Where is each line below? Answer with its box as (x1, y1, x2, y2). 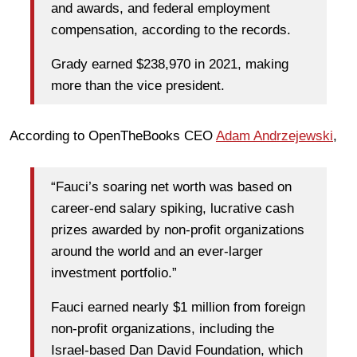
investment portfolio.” (51, 265, 177, 280)
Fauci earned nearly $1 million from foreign (51, 299, 305, 315)
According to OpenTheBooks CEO (10, 128, 216, 144)
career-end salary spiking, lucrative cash (51, 200, 294, 216)
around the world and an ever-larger (51, 243, 263, 259)
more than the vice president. (51, 77, 225, 93)
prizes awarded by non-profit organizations (51, 222, 304, 237)
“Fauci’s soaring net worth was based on (51, 178, 292, 194)
